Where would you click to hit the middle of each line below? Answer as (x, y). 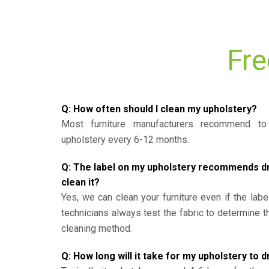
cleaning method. (97, 228)
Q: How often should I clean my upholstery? (159, 109)
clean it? (80, 182)
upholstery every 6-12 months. (125, 140)
